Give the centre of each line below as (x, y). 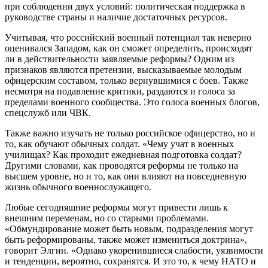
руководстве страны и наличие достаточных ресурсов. (116, 17)
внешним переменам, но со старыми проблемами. (107, 218)
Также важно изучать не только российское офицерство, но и (130, 133)
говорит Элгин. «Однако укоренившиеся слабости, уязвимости (134, 250)
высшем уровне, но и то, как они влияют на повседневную (126, 176)
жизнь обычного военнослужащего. (78, 187)
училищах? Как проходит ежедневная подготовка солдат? (123, 154)
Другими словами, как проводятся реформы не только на (121, 165)
